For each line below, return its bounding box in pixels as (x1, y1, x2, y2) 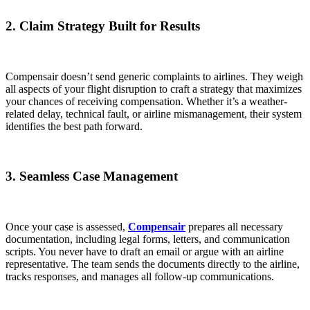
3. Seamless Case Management (6, 169, 178, 184)
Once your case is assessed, (6, 221, 128, 233)
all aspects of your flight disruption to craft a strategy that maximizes (6, 82, 302, 95)
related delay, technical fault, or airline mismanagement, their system (6, 107, 302, 120)
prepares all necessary (188, 221, 283, 233)
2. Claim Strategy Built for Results (6, 18, 200, 33)
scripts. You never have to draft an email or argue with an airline (6, 246, 284, 258)
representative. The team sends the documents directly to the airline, (6, 258, 300, 271)
